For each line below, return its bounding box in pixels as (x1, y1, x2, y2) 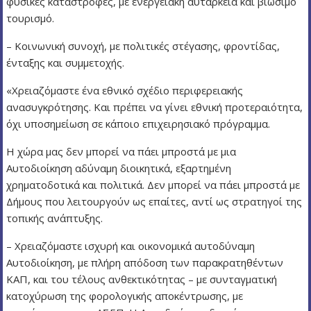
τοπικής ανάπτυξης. (6, 211, 103, 225)
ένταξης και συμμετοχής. (6, 56, 125, 69)
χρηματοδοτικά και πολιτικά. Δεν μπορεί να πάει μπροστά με (6, 178, 301, 192)
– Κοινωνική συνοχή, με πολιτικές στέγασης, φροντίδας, (6, 39, 280, 53)
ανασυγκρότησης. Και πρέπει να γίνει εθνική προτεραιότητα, (6, 100, 303, 114)
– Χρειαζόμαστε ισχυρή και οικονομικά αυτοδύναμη (6, 239, 255, 253)
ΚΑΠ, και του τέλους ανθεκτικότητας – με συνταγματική (6, 272, 278, 286)
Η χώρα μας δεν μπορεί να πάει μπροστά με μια (6, 144, 237, 158)
